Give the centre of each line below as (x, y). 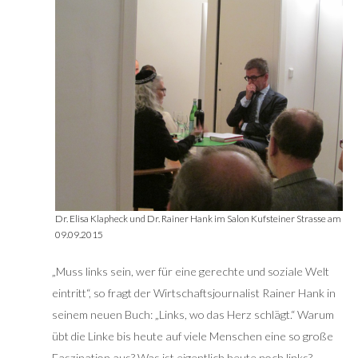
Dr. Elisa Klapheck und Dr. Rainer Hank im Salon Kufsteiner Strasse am (198, 219)
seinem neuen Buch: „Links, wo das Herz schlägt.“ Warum (193, 315)
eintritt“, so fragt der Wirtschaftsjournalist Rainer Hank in (194, 293)
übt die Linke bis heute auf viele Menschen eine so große (193, 336)
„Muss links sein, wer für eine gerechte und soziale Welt (191, 272)
